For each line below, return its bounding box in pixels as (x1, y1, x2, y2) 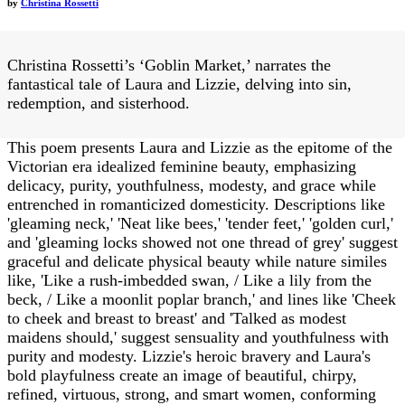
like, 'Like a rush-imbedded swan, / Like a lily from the (7, 271, 372, 290)
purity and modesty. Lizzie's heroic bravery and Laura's (7, 347, 371, 366)
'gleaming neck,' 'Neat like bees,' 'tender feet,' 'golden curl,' (7, 214, 393, 233)
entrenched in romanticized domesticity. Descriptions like (7, 195, 385, 214)
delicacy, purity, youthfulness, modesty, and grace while (7, 176, 376, 195)
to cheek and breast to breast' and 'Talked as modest (7, 309, 346, 328)
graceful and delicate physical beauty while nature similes (7, 252, 387, 271)
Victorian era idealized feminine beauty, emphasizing (7, 157, 356, 176)
